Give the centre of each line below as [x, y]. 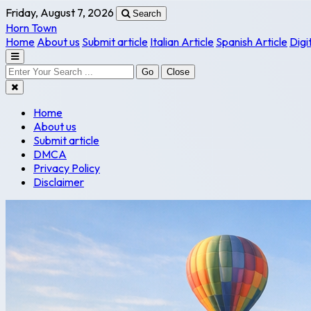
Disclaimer [59, 182]
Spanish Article [252, 42]
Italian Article [182, 42]
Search [147, 14]
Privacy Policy [67, 168]
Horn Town [31, 28]
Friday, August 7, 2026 [60, 12]
